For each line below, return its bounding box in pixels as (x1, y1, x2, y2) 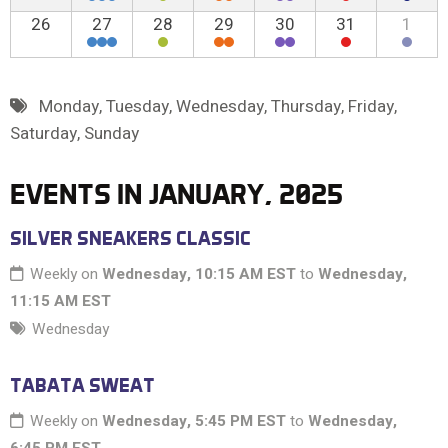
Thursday (270, 94, 341, 120)
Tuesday (105, 94, 169, 120)
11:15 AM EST (10, 290, 111, 313)
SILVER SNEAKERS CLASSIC (10, 226, 251, 251)
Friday (347, 94, 394, 120)
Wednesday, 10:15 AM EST (102, 263, 296, 286)
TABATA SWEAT (10, 373, 155, 398)
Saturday (10, 121, 77, 147)
